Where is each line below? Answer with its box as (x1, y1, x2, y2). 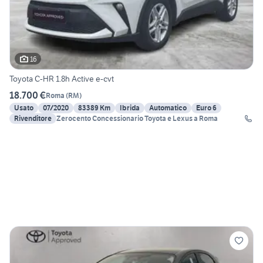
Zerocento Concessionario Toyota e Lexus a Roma (56, 114, 218, 123)
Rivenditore (14, 114, 52, 123)
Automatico (149, 103, 187, 113)
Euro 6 (196, 103, 217, 113)
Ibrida (120, 103, 140, 113)
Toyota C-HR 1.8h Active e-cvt (9, 73, 114, 85)
